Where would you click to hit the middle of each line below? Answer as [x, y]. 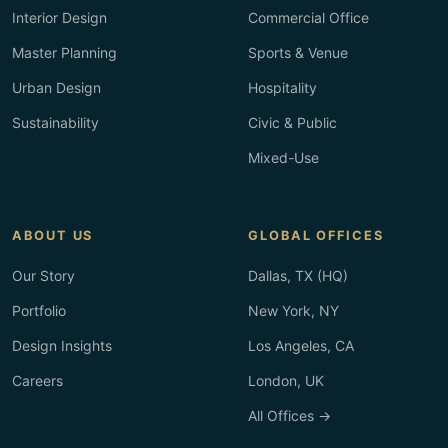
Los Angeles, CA [301, 345]
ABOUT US [53, 235]
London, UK [286, 380]
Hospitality [282, 87]
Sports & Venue [298, 52]
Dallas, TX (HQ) [298, 275]
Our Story [43, 275]
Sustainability [55, 122]
